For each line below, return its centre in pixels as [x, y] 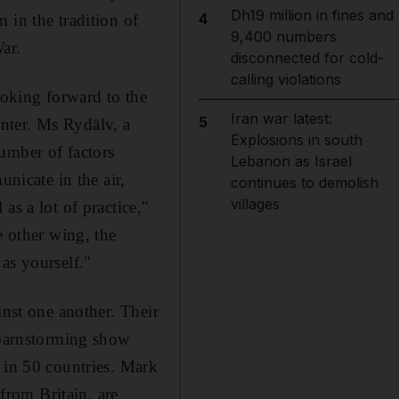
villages [255, 204]
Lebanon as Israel [291, 161]
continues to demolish [304, 183]
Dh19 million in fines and [312, 15]
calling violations [285, 79]
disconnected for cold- [307, 58]
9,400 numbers [283, 37]
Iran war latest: [281, 118]
